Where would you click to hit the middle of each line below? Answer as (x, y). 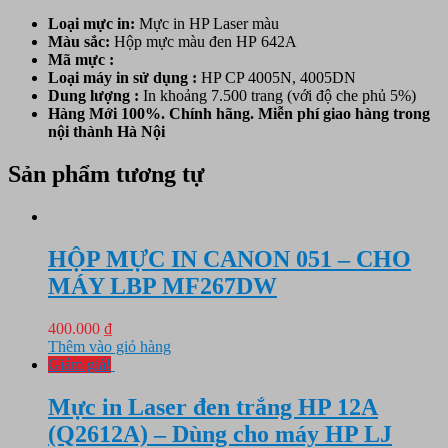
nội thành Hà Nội (106, 132)
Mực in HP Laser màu (209, 24)
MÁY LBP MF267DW (162, 285)
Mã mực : (81, 60)
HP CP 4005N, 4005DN (278, 78)
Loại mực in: (93, 24)
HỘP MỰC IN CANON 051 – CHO (229, 258)
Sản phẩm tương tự (106, 174)
